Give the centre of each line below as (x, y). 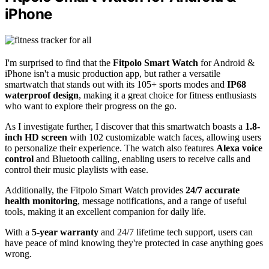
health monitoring (41, 201)
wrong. (18, 253)
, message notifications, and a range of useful (162, 201)
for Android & (226, 62)
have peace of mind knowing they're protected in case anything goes (134, 243)
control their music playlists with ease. (77, 169)
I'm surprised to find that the (59, 62)
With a (18, 232)
